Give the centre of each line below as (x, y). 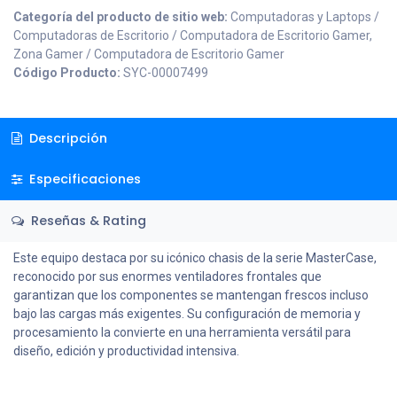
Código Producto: (68, 73)
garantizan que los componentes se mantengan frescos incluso (191, 295)
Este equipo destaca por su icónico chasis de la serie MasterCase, (195, 257)
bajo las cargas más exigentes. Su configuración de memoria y (187, 313)
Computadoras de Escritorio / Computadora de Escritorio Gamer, (193, 35)
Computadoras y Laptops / (305, 17)
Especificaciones (83, 179)
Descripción (66, 138)
